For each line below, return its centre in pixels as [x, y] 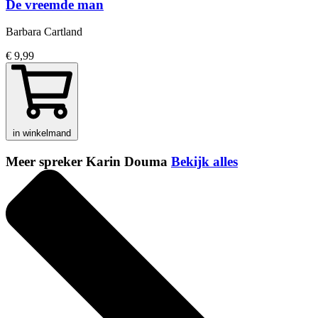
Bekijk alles [204, 162]
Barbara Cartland [44, 32]
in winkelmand [42, 133]
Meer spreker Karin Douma [88, 162]
